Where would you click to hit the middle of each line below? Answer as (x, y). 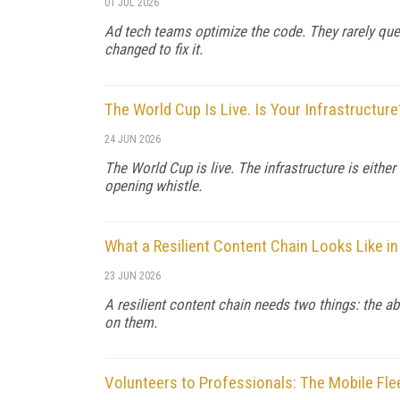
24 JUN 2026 (133, 139)
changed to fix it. (154, 49)
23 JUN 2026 (133, 275)
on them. (131, 322)
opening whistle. (153, 185)
